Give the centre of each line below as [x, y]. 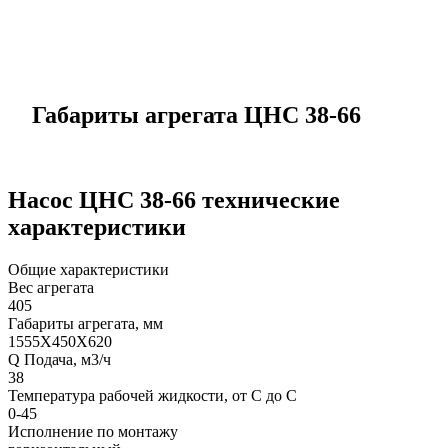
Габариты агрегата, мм [85, 323]
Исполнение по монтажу [93, 431]
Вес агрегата [51, 287]
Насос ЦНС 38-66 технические [174, 199]
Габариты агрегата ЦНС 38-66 [187, 115]
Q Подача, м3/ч [59, 359]
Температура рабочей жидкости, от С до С [152, 395]
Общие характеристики [88, 269]
